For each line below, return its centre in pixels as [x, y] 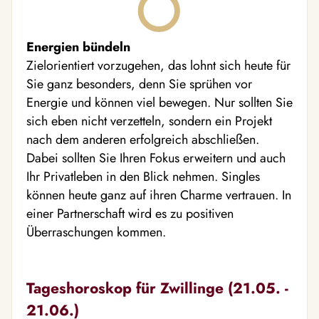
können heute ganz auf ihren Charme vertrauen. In [159, 195]
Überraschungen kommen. [96, 232]
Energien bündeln [78, 47]
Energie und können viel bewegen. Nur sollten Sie [159, 103]
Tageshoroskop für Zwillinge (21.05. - [157, 288]
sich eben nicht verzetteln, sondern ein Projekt [149, 121]
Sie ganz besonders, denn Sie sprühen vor [139, 84]
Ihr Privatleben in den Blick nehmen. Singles [143, 177]
